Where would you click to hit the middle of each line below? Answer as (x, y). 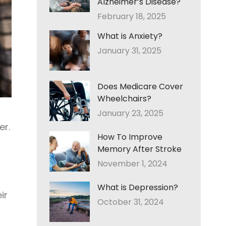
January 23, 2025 (130, 113)
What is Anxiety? (130, 36)
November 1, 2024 (132, 164)
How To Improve (130, 137)
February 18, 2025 (132, 16)
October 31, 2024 (131, 202)
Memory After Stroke (139, 149)
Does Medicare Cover (140, 87)
